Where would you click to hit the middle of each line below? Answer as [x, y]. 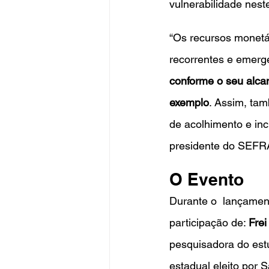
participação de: [209, 222]
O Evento [207, 179]
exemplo [189, 102]
